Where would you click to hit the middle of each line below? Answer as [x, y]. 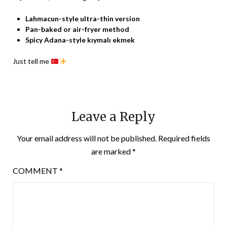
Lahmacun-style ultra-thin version [83, 19]
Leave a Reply [113, 117]
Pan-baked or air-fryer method [77, 29]
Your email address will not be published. [87, 138]
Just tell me [32, 61]
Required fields [184, 138]
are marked [112, 152]
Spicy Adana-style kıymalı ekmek [80, 40]
